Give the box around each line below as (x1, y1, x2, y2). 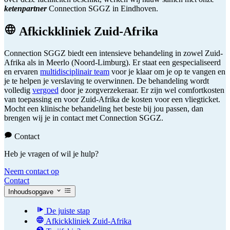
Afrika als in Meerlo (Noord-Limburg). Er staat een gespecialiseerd (4, 58, 221, 67)
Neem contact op (4, 167, 59, 176)
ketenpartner (4, 4, 47, 13)
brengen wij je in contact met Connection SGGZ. (4, 113, 163, 123)
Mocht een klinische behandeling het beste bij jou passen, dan (4, 104, 203, 113)
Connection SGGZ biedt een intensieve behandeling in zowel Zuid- (4, 49, 223, 58)
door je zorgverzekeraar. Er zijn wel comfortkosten (59, 86, 224, 95)
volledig (4, 86, 32, 95)
